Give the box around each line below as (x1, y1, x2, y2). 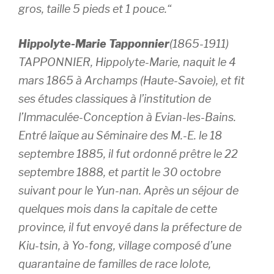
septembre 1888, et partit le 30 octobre (18, 166, 221, 179)
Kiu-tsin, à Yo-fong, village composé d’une (18, 239, 231, 252)
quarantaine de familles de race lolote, (18, 257, 211, 270)
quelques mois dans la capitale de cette (18, 202, 217, 215)
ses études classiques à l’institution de (18, 92, 211, 105)
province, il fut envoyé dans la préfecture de (18, 221, 242, 234)
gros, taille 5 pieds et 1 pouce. (18, 2, 167, 15)
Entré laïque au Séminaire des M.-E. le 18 (18, 129, 222, 142)
